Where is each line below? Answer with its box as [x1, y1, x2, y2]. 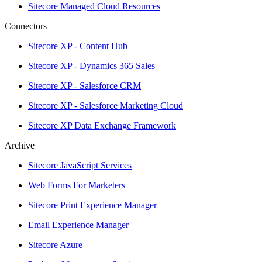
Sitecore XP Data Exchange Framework [28, 120, 176, 130]
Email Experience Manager [28, 219, 129, 230]
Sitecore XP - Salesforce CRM [28, 80, 141, 91]
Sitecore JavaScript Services [28, 160, 132, 170]
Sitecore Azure [28, 239, 82, 250]
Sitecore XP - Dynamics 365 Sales [28, 60, 155, 71]
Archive [5, 140, 35, 150]
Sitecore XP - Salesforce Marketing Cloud [28, 100, 183, 111]
